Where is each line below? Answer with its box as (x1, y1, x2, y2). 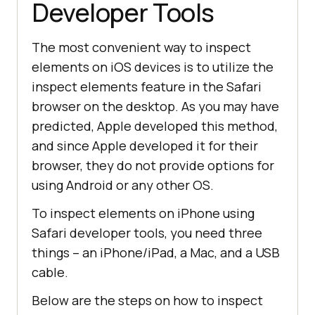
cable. (32, 264, 68, 281)
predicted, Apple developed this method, (32, 117, 278, 135)
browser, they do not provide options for (32, 157, 274, 174)
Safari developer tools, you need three (32, 224, 262, 242)
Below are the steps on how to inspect (32, 292, 263, 309)
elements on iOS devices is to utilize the (32, 58, 274, 76)
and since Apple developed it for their (32, 137, 258, 155)
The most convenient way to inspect (32, 39, 251, 56)
